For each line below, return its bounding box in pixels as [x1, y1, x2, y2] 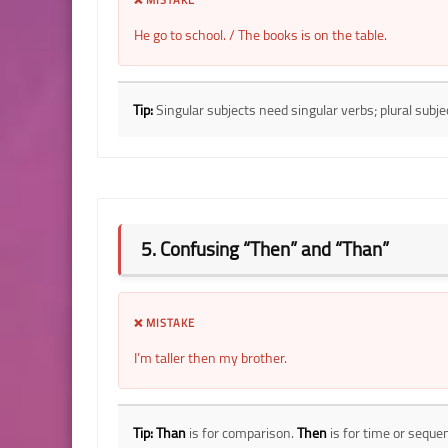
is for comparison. [186, 419, 297, 446]
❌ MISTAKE [134, 312, 195, 333]
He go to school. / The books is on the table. [134, 21, 387, 48]
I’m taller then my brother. [134, 344, 287, 371]
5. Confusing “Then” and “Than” [141, 230, 389, 267]
